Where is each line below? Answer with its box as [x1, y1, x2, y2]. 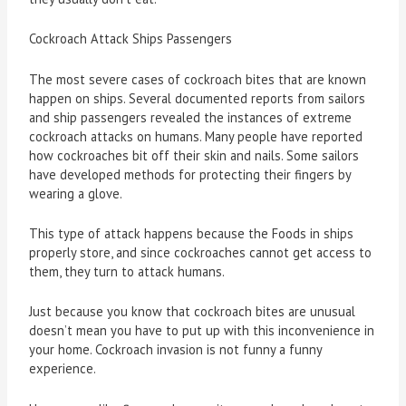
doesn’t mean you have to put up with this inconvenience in [29, 322, 375, 340]
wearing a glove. [29, 184, 123, 202]
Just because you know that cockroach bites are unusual [29, 303, 356, 321]
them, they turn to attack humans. [29, 263, 226, 281]
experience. [29, 360, 97, 378]
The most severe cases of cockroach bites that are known [29, 70, 367, 88]
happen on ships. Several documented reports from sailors [29, 89, 366, 107]
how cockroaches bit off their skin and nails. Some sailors [29, 146, 360, 164]
